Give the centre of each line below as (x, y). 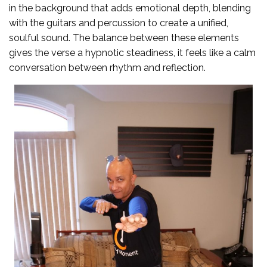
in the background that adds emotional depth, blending (130, 8)
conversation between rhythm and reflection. (107, 68)
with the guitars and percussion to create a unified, (119, 23)
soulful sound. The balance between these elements (124, 38)
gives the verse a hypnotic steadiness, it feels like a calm (132, 53)
